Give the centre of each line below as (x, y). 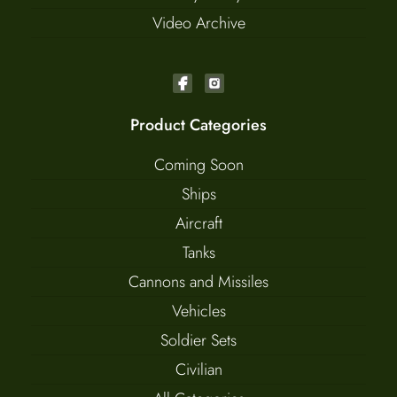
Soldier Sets (198, 341)
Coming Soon (198, 165)
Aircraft (198, 224)
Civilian (198, 370)
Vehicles (198, 311)
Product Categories (198, 125)
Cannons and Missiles (198, 282)
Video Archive (198, 23)
